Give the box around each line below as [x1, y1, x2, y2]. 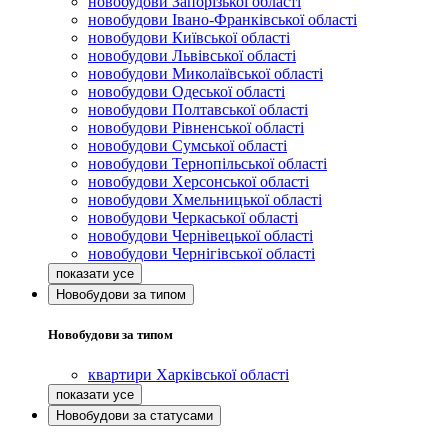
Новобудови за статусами [56, 407, 213, 423]
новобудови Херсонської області [88, 173, 309, 191]
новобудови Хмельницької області [88, 191, 322, 209]
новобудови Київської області [88, 29, 290, 47]
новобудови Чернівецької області [88, 227, 313, 245]
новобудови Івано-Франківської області [88, 11, 357, 29]
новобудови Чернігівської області [88, 245, 315, 263]
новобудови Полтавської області [88, 101, 308, 119]
